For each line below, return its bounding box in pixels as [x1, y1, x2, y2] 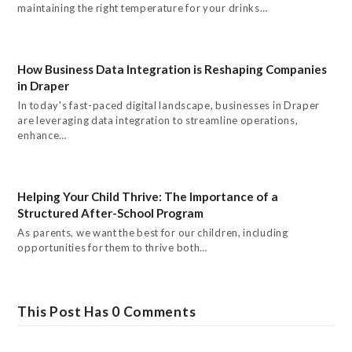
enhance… [17, 128, 68, 141]
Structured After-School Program [17, 205, 204, 220]
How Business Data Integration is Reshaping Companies [17, 61, 328, 76]
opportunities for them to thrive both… [17, 240, 208, 254]
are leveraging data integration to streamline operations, [17, 113, 299, 126]
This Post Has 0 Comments [17, 302, 196, 320]
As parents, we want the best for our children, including [17, 225, 288, 239]
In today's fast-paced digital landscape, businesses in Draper [17, 98, 321, 112]
